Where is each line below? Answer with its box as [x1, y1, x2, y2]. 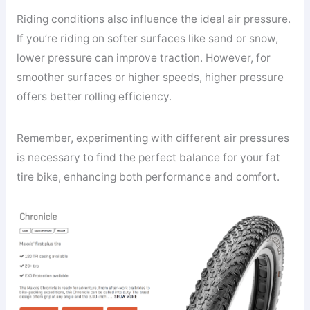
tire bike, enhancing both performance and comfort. [16, 170, 280, 183]
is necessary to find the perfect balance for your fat [16, 150, 280, 164]
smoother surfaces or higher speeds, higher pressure [16, 71, 284, 84]
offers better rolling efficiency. [16, 90, 172, 104]
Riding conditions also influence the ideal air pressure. [16, 12, 291, 26]
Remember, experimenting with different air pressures [16, 131, 289, 145]
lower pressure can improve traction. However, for [16, 51, 271, 65]
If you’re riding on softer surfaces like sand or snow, [16, 32, 278, 46]
